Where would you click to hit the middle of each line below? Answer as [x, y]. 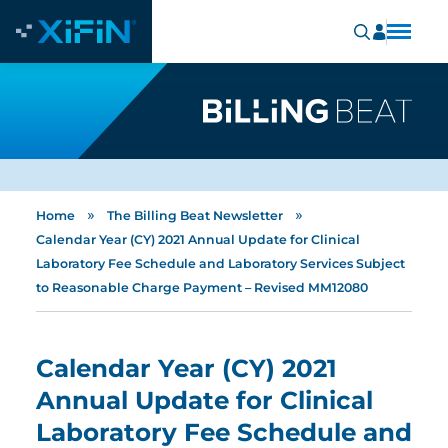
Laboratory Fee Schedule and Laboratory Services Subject [220, 263]
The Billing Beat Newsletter [195, 215]
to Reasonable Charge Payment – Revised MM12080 [202, 287]
